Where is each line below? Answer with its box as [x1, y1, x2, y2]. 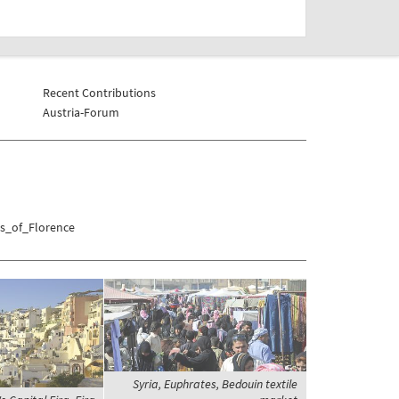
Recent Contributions [42, 84, 156, 101]
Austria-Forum [42, 103, 119, 120]
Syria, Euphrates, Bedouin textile [132, 375, 297, 392]
